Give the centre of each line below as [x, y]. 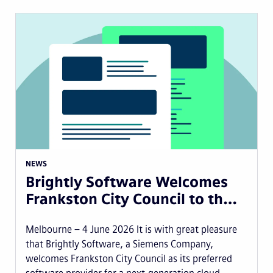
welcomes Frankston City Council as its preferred [129, 258]
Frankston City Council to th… [131, 199]
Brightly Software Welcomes [127, 182]
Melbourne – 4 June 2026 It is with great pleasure [131, 229]
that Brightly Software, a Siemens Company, [119, 244]
